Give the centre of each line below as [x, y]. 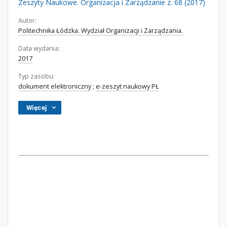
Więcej [37, 108]
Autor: [27, 21]
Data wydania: [39, 48]
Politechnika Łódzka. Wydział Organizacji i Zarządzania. [101, 31]
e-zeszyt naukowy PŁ [127, 86]
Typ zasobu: [36, 76]
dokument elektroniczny [55, 86]
